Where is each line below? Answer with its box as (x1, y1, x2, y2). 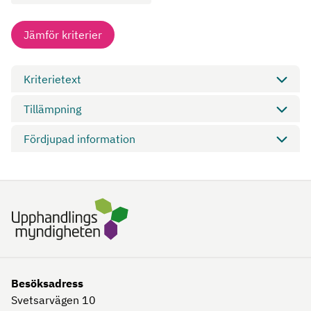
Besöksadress (11, 276, 83, 290)
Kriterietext (24, 72, 81, 86)
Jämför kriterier (24, 28, 102, 42)
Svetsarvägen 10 (11, 292, 96, 307)
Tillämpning (24, 102, 81, 116)
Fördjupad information (24, 132, 135, 146)
